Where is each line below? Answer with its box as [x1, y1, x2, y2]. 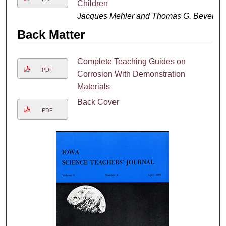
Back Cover [77, 97, 119, 106]
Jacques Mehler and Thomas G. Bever [77, 11, 214, 20]
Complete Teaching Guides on [77, 56, 186, 66]
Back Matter [17, 27, 85, 41]
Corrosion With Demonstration [77, 69, 185, 78]
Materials [77, 82, 110, 91]
